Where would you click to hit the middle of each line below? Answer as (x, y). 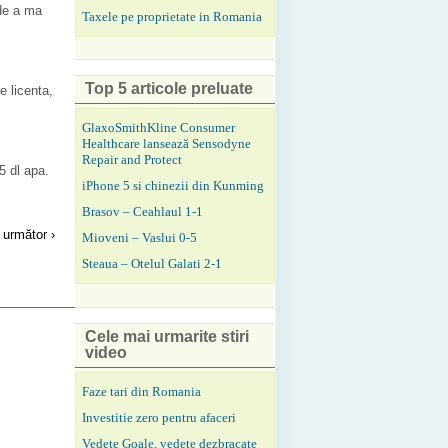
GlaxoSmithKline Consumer (158, 128)
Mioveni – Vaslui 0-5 (139, 238)
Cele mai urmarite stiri (167, 336)
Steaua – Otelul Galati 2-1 (152, 264)
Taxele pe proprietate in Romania (172, 16)
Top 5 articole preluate (169, 89)
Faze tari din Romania (141, 391)
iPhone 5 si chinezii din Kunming (173, 186)
